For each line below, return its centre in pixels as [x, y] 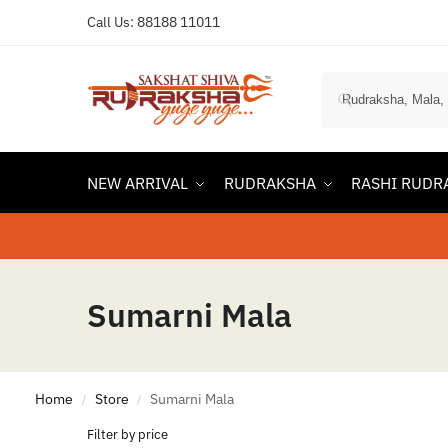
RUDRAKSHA [269, 183]
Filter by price [127, 434]
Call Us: [112, 22]
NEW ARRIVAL [137, 183]
